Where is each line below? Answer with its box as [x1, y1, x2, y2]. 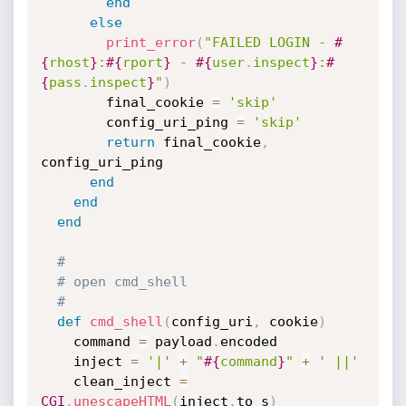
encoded [219, 333, 277, 350]
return [105, 134, 155, 150]
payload [146, 333, 212, 350]
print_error [105, 34, 196, 51]
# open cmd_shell [56, 274, 188, 290]
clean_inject [72, 373, 179, 390]
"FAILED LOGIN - [203, 34, 334, 51]
